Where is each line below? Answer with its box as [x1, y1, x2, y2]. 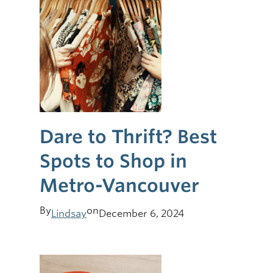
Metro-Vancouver [40, 174, 199, 196]
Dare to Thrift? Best [40, 125, 217, 147]
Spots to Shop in [40, 149, 187, 172]
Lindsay [51, 207, 87, 219]
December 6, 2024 [99, 207, 184, 219]
